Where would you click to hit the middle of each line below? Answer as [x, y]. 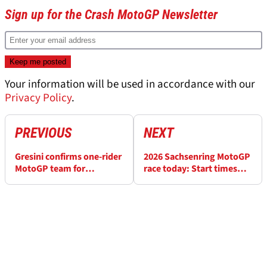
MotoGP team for [50, 169]
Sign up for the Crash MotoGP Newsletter [111, 15]
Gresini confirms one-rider [68, 157]
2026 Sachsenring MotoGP [197, 157]
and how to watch [180, 181]
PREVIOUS [44, 133]
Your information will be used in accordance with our [130, 85]
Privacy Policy [38, 98]
